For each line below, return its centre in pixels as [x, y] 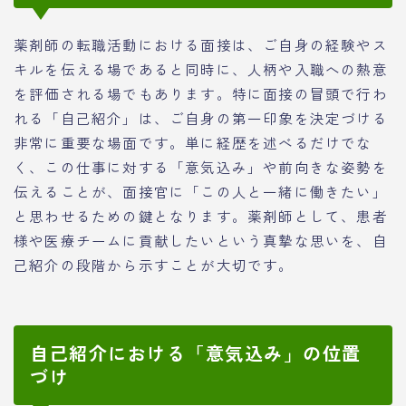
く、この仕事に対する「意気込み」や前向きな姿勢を [201, 166]
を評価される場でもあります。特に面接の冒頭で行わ [201, 93]
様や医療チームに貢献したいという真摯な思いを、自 [201, 240]
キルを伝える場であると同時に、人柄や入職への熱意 [201, 68]
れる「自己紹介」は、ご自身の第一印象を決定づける [201, 117]
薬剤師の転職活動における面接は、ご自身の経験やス [201, 44]
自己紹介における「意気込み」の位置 [196, 353]
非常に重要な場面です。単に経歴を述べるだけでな [193, 142]
